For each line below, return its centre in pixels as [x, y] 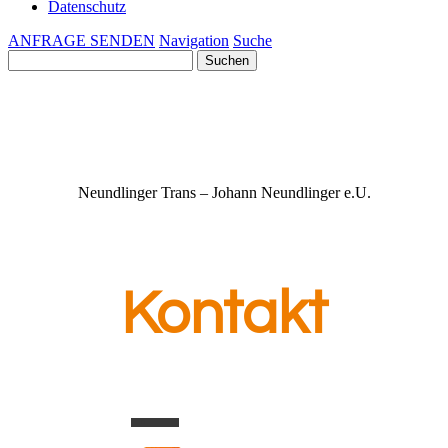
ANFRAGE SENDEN [81, 40]
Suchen [30, 57]
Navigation [194, 40]
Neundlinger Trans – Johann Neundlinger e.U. [224, 192]
